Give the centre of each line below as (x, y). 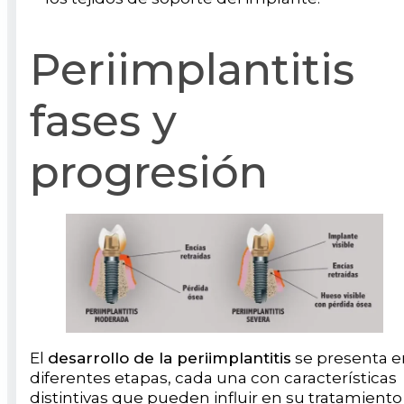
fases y (103, 120)
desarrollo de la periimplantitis (170, 358)
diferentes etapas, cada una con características (213, 377)
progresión (149, 172)
